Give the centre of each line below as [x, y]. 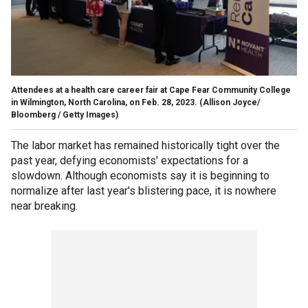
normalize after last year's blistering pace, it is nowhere [144, 190]
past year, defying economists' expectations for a [130, 160]
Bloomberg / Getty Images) [65, 114]
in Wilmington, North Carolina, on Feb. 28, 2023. [104, 102]
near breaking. [47, 206]
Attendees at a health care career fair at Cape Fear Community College [151, 90]
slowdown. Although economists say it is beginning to [140, 175]
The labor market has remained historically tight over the [145, 145]
